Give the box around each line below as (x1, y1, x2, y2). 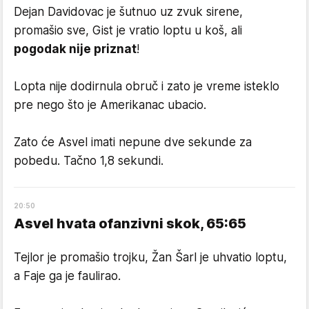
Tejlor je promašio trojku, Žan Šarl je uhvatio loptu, (14, 250, 287, 264)
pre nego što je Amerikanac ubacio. (14, 97, 206, 112)
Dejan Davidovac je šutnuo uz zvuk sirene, (14, 4, 243, 19)
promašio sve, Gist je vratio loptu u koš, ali (14, 23, 242, 37)
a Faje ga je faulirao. (14, 268, 121, 283)
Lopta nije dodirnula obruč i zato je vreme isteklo (14, 79, 279, 93)
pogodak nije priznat (14, 41, 137, 56)
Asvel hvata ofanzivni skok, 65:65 (14, 215, 246, 232)
